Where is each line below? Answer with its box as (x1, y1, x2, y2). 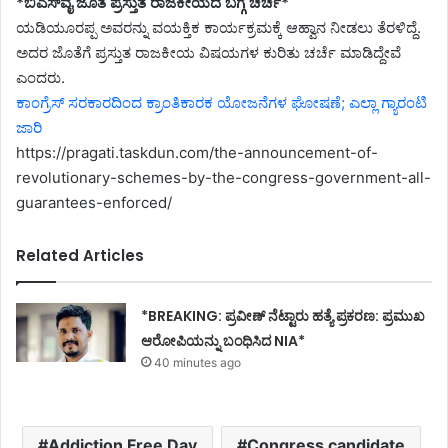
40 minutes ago (154, 354, 242, 370)
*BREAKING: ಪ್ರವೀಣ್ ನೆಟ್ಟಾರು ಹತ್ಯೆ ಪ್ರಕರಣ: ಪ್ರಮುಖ (141, 305, 426, 326)
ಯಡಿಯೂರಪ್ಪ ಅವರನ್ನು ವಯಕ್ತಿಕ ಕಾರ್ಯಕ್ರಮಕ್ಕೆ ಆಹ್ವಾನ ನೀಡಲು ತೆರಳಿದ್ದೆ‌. (16, 17, 421, 37)
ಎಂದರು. (16, 67, 65, 87)
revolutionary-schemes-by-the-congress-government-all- (16, 167, 431, 187)
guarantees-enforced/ (16, 192, 172, 212)
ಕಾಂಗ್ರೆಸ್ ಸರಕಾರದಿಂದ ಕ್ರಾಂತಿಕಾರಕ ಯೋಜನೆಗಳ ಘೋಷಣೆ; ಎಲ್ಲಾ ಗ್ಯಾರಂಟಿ (16, 92, 427, 112)
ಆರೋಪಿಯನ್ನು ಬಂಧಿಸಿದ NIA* (141, 330, 306, 351)
